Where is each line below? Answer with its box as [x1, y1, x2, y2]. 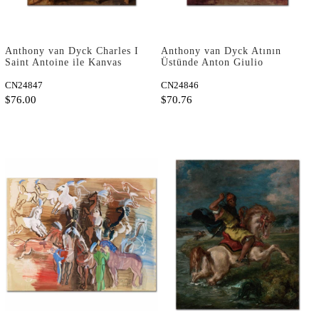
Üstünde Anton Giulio [161, 56, 263, 68]
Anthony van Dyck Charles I [5, 45, 139, 56]
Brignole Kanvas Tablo [161, 68, 268, 79]
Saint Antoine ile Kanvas [5, 56, 122, 68]
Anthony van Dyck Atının [161, 45, 281, 56]
